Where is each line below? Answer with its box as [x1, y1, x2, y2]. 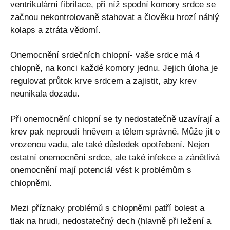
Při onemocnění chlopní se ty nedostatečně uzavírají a [10, 113, 219, 124]
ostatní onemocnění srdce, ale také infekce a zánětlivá [10, 152, 220, 162]
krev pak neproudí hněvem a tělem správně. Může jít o [10, 126, 220, 137]
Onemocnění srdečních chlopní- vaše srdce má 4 [10, 50, 200, 60]
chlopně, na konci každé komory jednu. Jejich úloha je [10, 63, 218, 73]
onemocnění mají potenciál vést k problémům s [10, 165, 191, 175]
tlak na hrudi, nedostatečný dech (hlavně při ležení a [10, 216, 211, 226]
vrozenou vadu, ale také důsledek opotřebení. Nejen [10, 139, 209, 149]
